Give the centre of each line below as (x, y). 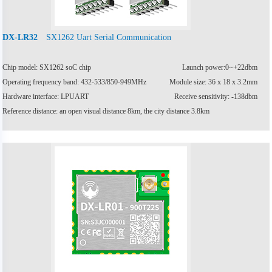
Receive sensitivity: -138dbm (216, 96)
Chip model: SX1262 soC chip (47, 67)
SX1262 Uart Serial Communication (109, 37)
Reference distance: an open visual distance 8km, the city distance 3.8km (106, 111)
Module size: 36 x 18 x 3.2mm (213, 82)
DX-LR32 (20, 37)
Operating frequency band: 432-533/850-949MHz (75, 82)
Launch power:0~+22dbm (219, 67)
